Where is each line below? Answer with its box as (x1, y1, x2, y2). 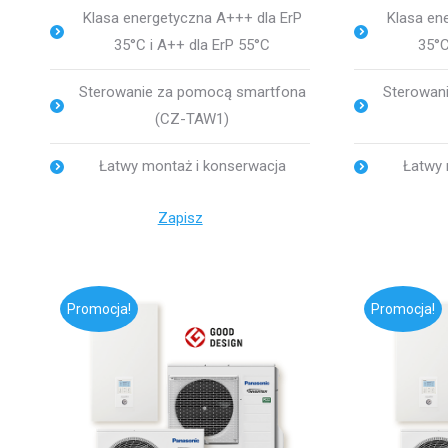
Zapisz (157, 208, 203, 227)
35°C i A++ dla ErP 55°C (114, 35, 271, 54)
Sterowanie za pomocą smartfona (78, 82, 306, 101)
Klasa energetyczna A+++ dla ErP (82, 8, 302, 27)
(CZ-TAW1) (155, 109, 230, 128)
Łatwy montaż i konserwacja (98, 156, 286, 175)
